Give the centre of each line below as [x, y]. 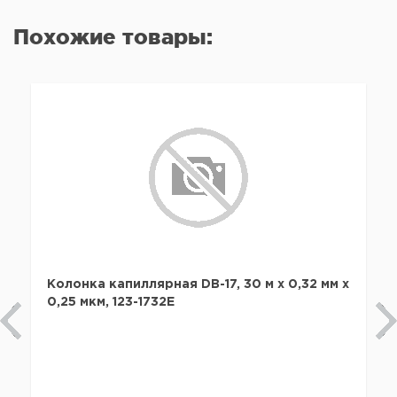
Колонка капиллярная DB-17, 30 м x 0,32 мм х [198, 284]
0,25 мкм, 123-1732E [111, 302]
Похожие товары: [113, 37]
